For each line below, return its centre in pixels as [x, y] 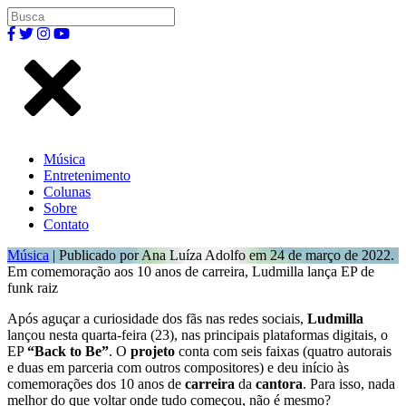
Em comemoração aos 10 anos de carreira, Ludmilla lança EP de [191, 271]
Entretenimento [87, 175]
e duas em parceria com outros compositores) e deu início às [178, 367]
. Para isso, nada [349, 384]
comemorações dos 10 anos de [96, 384]
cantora [279, 384]
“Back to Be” [68, 351]
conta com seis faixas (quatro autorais [283, 351]
